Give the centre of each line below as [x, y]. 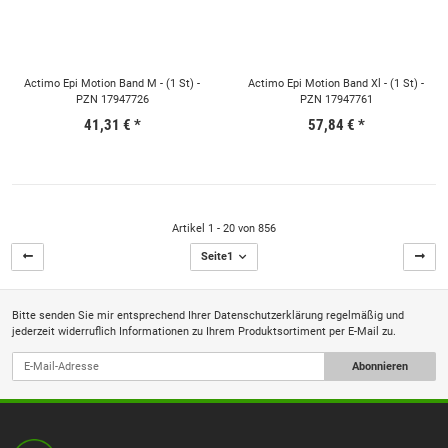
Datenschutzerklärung [268, 315]
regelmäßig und [363, 315]
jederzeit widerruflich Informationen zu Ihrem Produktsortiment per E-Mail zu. [204, 331]
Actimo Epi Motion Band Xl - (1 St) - [336, 83]
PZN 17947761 [336, 99]
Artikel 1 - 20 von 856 [224, 228]
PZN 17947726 [112, 99]
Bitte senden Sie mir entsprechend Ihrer [113, 315]
